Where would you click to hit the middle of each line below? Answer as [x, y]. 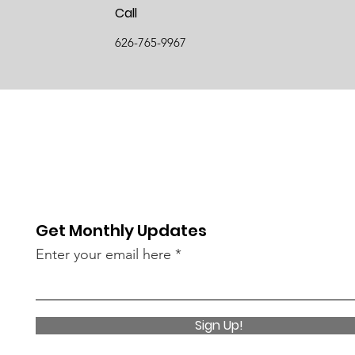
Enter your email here [104, 254]
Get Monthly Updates [122, 230]
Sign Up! [219, 325]
